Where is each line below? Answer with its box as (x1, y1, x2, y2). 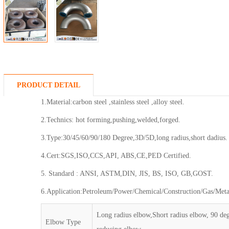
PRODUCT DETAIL (17, 81, 80, 89)
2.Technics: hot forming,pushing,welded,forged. (41, 116, 181, 124)
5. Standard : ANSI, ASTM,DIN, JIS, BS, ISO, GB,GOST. (41, 170, 214, 177)
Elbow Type (45, 218, 81, 226)
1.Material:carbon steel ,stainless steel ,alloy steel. (41, 98, 185, 106)
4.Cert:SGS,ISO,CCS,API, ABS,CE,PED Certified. (41, 152, 192, 159)
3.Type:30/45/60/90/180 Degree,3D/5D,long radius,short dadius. (41, 134, 228, 142)
